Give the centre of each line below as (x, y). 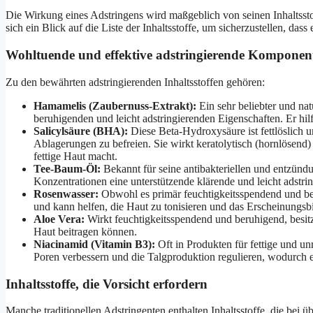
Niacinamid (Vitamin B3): (94, 244)
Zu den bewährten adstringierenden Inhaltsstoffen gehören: (135, 82)
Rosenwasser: (66, 194)
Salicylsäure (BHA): (81, 131)
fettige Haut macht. (75, 156)
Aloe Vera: (59, 219)
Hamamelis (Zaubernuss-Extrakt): (115, 105)
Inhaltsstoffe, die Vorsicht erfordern (107, 284)
